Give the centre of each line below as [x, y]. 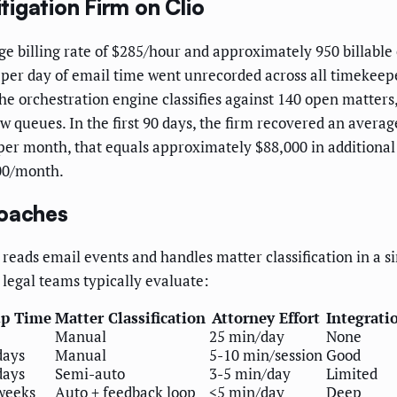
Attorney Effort [266, 318]
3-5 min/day [250, 374]
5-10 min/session [266, 355]
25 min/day [247, 337]
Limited [352, 374]
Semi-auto [90, 374]
